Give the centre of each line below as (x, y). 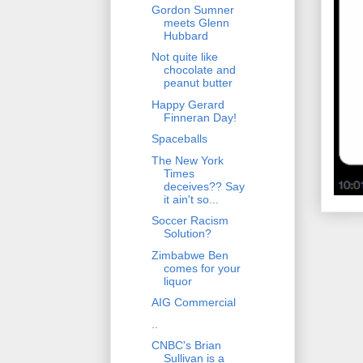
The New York (187, 160)
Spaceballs (179, 139)
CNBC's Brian (186, 346)
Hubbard (186, 35)
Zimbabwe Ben (190, 255)
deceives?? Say (204, 186)
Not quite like (184, 57)
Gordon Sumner (192, 9)
